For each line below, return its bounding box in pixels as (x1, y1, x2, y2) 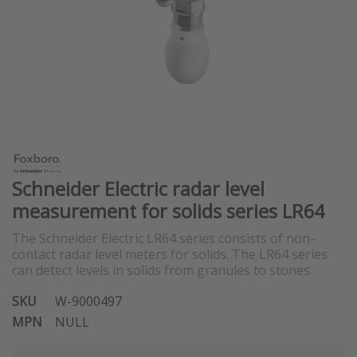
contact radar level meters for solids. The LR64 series (12, 245, 328, 263)
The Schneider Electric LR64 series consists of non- (12, 229, 315, 247)
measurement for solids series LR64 (12, 198, 324, 224)
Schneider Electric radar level (12, 176, 265, 202)
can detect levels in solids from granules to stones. (12, 261, 312, 279)
